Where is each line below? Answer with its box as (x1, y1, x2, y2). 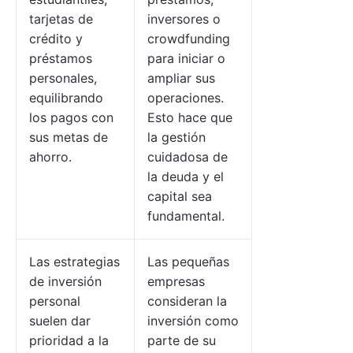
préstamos (29, 50, 92, 66)
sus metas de (29, 129, 108, 145)
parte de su (147, 333, 216, 348)
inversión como (147, 313, 239, 329)
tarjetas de (29, 11, 93, 27)
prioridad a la (29, 333, 109, 348)
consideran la (147, 293, 227, 309)
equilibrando (29, 90, 103, 106)
